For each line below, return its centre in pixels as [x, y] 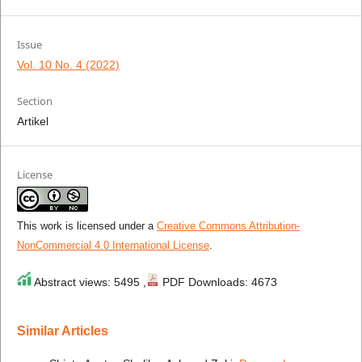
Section [34, 101]
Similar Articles [62, 331]
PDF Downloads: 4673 [218, 282]
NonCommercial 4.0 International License [113, 246]
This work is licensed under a [86, 226]
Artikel [32, 122]
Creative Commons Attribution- [228, 226]
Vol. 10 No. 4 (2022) [68, 65]
